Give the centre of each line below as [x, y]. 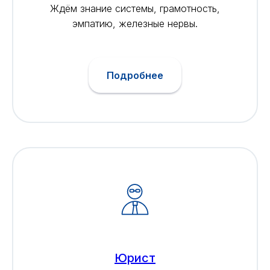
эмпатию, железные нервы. [135, 23]
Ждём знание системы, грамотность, [135, 8]
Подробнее [135, 75]
